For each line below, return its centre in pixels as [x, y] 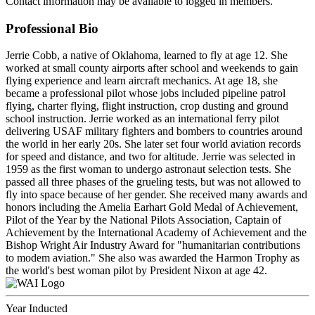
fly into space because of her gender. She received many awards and [156, 195]
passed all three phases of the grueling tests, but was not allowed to [153, 182]
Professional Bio [52, 28]
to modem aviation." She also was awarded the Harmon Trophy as [153, 258]
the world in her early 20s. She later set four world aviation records [153, 144]
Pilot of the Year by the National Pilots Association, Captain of [143, 220]
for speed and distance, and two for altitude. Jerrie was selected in [150, 157]
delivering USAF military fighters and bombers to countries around [154, 131]
